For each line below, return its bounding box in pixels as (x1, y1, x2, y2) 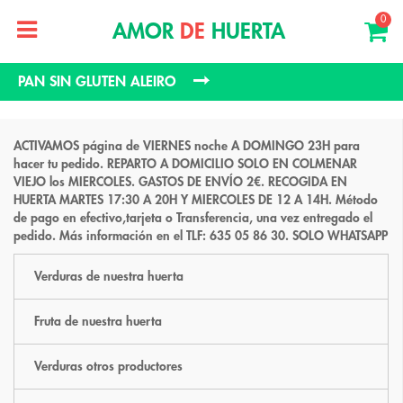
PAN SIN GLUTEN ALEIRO (18, 75, 176, 89)
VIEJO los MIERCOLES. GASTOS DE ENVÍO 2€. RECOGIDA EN (13, 175, 347, 188)
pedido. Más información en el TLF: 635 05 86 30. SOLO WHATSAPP (13, 229, 388, 242)
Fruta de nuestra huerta (34, 315, 162, 327)
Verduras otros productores (34, 360, 183, 372)
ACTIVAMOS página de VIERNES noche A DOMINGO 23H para (13, 139, 360, 152)
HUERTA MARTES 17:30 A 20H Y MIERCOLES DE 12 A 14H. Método (13, 193, 378, 206)
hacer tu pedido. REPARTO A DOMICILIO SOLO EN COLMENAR (13, 157, 357, 170)
